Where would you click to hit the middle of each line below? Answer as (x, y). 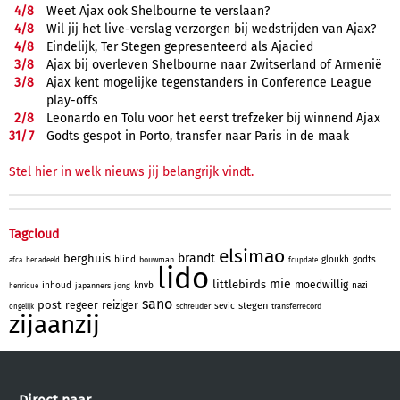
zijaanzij (54, 325)
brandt (196, 259)
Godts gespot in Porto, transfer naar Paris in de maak (198, 137)
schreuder (193, 307)
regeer (82, 306)
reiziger (120, 306)
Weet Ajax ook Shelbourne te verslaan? (158, 12)
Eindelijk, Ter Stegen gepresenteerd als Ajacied (180, 47)
